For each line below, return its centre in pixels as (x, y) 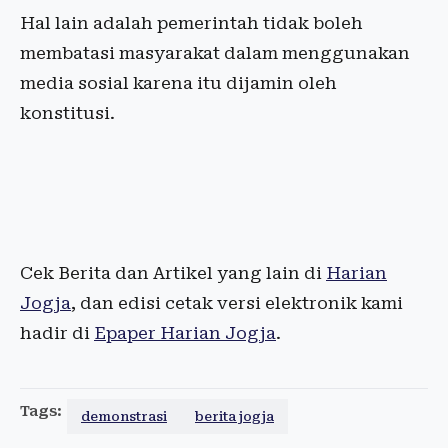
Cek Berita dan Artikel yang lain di (173, 273)
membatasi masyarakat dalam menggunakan (215, 53)
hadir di (57, 333)
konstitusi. (67, 113)
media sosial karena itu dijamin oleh (178, 83)
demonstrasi (124, 417)
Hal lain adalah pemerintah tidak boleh (191, 23)
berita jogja (234, 417)
